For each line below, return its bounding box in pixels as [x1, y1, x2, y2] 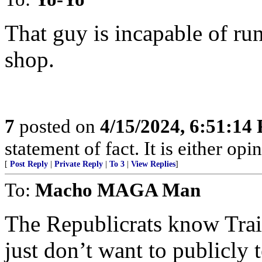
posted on [15, 115, 100, 137]
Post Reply [10, 160, 48, 168]
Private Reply [54, 160, 103, 168]
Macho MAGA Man [35, 179, 201, 201]
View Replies [131, 160, 175, 168]
